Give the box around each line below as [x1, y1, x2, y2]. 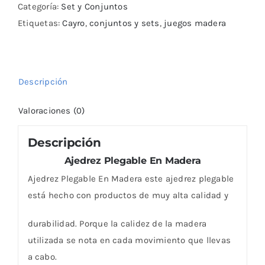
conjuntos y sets [89, 18, 160, 29]
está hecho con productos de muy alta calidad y [27, 189, 228, 201]
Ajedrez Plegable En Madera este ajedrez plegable [27, 173, 234, 184]
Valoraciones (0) [18, 105, 85, 117]
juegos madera [164, 18, 227, 29]
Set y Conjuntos [61, 1, 128, 12]
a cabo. [27, 251, 57, 262]
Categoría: [18, 1, 62, 12]
